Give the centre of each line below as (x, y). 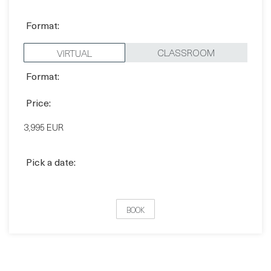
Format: (43, 48)
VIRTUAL (74, 24)
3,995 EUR (44, 100)
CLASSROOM (186, 24)
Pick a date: (51, 134)
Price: (38, 75)
